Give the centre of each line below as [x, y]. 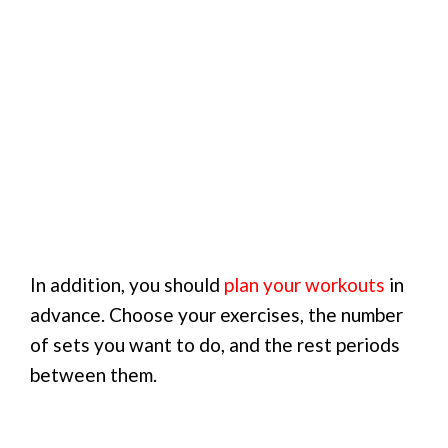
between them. [93, 375]
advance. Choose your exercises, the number [216, 315]
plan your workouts [304, 285]
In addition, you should [127, 285]
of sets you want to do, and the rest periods [215, 345]
